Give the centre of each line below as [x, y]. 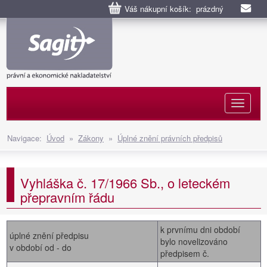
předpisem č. [185, 253]
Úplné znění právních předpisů [170, 138]
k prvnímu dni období [201, 229]
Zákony [91, 138]
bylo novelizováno [194, 241]
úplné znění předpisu [49, 235]
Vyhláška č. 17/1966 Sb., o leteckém [125, 183]
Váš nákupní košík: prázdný [174, 9]
